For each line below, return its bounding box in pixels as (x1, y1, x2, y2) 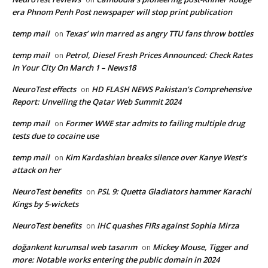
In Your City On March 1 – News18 (12, 62, 136, 73)
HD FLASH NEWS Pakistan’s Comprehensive (92, 83, 251, 95)
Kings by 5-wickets (12, 198, 78, 209)
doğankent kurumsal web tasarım (12, 241, 137, 252)
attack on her (12, 164, 61, 175)
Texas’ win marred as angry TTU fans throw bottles (65, 28, 253, 39)
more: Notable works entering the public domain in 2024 (12, 254, 220, 265)
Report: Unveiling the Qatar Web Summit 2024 (12, 96, 181, 107)
